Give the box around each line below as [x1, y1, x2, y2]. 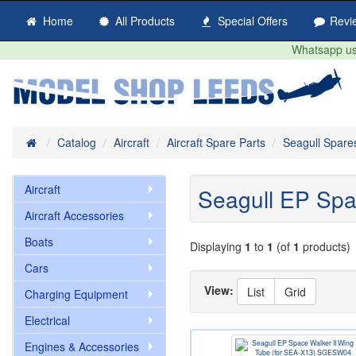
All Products [112, 13, 176, 29]
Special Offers [214, 13, 288, 29]
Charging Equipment [25, 286, 128, 302]
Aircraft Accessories [25, 207, 124, 223]
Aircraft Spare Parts [166, 134, 265, 150]
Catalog [56, 134, 96, 150]
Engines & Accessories [25, 339, 139, 354]
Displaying [190, 238, 245, 254]
